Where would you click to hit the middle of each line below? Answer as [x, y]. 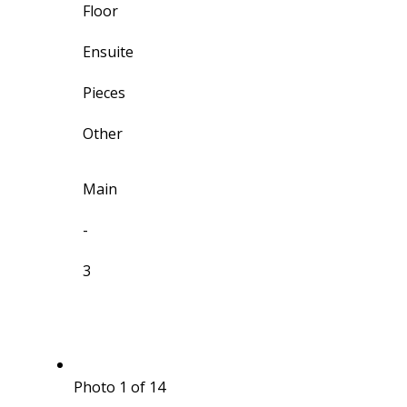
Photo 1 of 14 [119, 387]
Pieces [104, 93]
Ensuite [108, 52]
